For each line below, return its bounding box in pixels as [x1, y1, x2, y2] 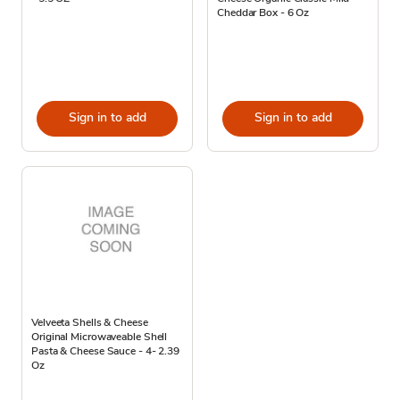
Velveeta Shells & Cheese [31, 314, 148, 329]
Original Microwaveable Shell [31, 329, 168, 344]
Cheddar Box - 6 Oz [217, 4, 310, 20]
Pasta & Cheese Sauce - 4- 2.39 [31, 343, 179, 358]
